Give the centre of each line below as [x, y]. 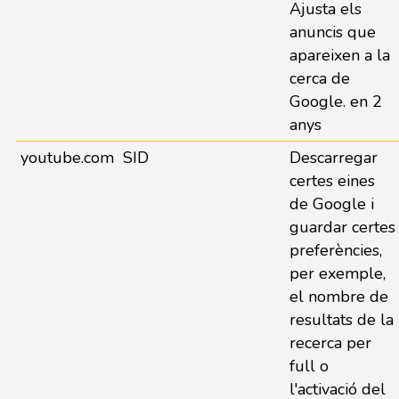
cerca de [319, 78]
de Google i [331, 204]
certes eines [332, 181]
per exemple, [337, 273]
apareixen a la [339, 55]
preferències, [335, 250]
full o [309, 366]
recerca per [330, 343]
